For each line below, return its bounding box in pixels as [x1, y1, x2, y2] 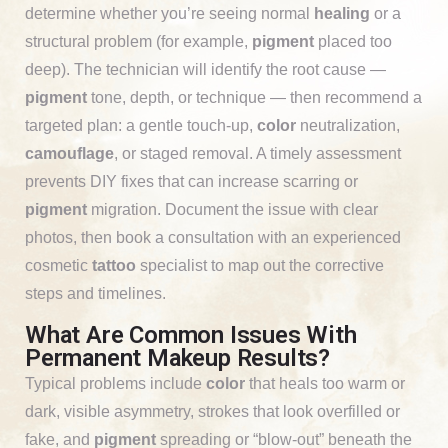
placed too [314, 32, 392, 50]
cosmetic [25, 256, 92, 274]
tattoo [92, 256, 136, 274]
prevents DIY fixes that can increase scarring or [25, 172, 358, 190]
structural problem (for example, [25, 32, 252, 50]
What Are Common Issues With [25, 320, 357, 349]
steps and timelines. [25, 284, 166, 302]
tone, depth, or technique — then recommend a [87, 88, 422, 106]
